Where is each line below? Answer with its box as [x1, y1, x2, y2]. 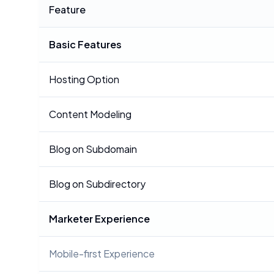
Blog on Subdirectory [49, 177, 146, 190]
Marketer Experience [49, 212, 150, 225]
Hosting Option [49, 73, 119, 86]
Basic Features [49, 38, 122, 51]
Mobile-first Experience [49, 247, 155, 260]
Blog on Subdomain [49, 143, 137, 155]
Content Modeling [49, 108, 131, 120]
